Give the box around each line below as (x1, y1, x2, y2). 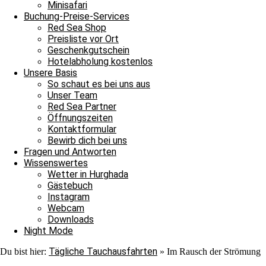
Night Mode (24, 225, 73, 236)
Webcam (47, 202, 84, 214)
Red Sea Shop (47, 22, 106, 33)
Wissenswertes (24, 157, 88, 169)
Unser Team (47, 90, 97, 101)
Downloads (47, 214, 94, 225)
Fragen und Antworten (24, 146, 116, 157)
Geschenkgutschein (47, 45, 129, 56)
